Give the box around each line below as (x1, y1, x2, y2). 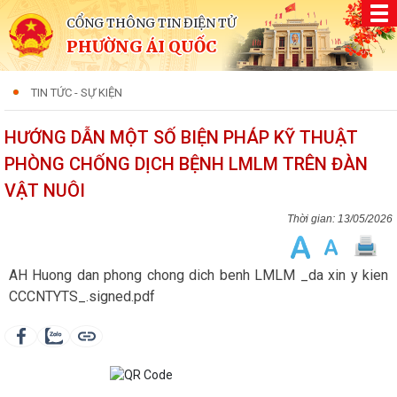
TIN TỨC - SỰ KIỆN (31, 86, 122, 99)
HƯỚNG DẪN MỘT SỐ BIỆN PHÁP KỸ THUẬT (4, 127, 358, 148)
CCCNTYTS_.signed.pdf (9, 288, 155, 305)
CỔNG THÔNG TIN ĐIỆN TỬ (66, 15, 236, 31)
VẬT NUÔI (4, 180, 85, 201)
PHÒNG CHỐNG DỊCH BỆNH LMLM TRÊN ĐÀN (4, 153, 368, 175)
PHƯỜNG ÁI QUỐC (66, 36, 217, 57)
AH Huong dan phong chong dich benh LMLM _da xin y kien (9, 267, 388, 284)
